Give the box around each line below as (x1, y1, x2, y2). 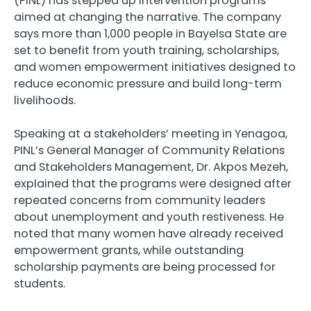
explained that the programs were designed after (14, 176, 292, 192)
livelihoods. (14, 92, 76, 109)
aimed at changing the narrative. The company (14, 9, 281, 26)
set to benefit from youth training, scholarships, (14, 42, 279, 59)
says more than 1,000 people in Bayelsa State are (14, 26, 287, 42)
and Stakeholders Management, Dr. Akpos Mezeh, (14, 159, 288, 176)
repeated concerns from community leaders (14, 192, 265, 209)
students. (14, 276, 65, 292)
